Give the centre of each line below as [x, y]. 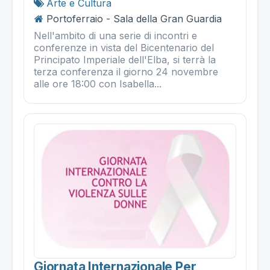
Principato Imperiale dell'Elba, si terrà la [125, 59]
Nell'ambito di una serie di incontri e [115, 35]
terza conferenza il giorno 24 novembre [126, 71]
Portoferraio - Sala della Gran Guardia [134, 18]
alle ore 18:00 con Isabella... [98, 83]
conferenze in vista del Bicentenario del [124, 47]
